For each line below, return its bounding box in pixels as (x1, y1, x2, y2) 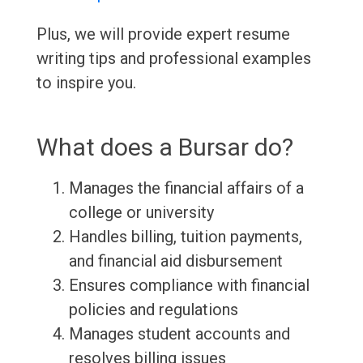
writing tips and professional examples (36, 49, 311, 69)
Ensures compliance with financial (68, 275, 310, 296)
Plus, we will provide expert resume (36, 24, 290, 45)
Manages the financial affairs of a (68, 178, 304, 199)
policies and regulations (68, 300, 238, 320)
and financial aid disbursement (68, 251, 283, 271)
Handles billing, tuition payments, (68, 227, 302, 247)
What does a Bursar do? (36, 133, 293, 162)
